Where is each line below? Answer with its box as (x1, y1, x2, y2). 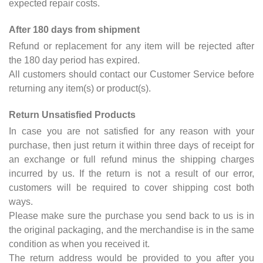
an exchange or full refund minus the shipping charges (9, 154, 254, 164)
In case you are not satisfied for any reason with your (9, 126, 254, 136)
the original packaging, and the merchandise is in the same (9, 224, 254, 235)
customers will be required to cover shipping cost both (9, 182, 254, 193)
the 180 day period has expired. (9, 55, 140, 65)
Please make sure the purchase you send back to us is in (9, 210, 254, 221)
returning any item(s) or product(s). (9, 83, 151, 93)
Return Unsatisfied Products (9, 109, 136, 120)
